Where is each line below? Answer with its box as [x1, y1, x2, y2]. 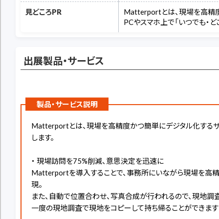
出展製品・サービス [23, 54, 104, 66]
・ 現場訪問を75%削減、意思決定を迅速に [31, 156, 164, 165]
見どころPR [25, 7, 62, 16]
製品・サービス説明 [36, 99, 98, 109]
